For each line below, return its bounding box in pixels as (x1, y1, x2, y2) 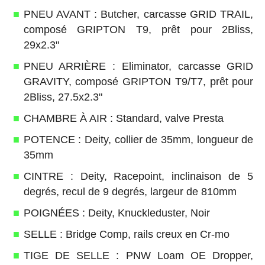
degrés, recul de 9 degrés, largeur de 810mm (23, 185, 237, 198)
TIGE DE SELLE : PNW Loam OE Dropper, (23, 249, 254, 261)
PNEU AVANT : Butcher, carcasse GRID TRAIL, (23, 8, 254, 20)
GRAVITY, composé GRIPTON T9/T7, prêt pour (23, 75, 254, 88)
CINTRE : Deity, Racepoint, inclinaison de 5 (23, 170, 254, 182)
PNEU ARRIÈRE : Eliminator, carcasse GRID (23, 60, 254, 72)
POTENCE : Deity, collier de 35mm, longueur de (23, 133, 254, 146)
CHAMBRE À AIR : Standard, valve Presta (23, 112, 224, 124)
